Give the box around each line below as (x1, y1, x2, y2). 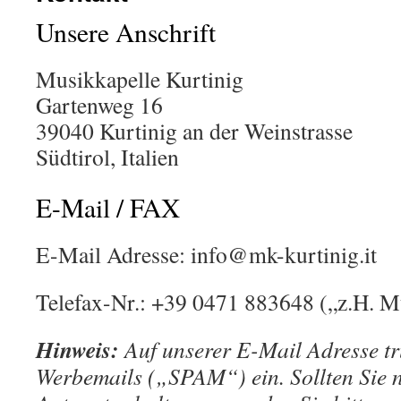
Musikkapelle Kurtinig (36, 64, 243, 94)
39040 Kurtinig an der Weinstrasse (36, 115, 353, 146)
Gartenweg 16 (36, 90, 163, 120)
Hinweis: (36, 333, 119, 365)
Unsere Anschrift (36, 14, 216, 49)
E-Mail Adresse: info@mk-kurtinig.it (36, 239, 377, 269)
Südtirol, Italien (36, 141, 179, 172)
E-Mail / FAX (36, 190, 180, 225)
